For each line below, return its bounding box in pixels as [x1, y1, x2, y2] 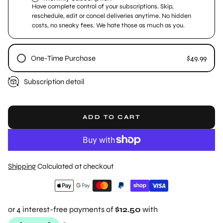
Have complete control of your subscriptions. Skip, [32, 2, 174, 10]
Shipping [8, 162, 36, 171]
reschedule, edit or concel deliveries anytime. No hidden [32, 12, 191, 20]
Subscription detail [24, 77, 84, 86]
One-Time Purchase [30, 53, 96, 63]
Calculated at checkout [36, 162, 113, 171]
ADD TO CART [82, 113, 141, 120]
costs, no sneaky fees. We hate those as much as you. [32, 21, 185, 29]
